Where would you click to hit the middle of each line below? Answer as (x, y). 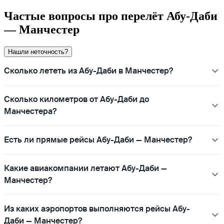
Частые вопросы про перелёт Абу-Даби (111, 16)
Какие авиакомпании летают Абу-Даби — (85, 168)
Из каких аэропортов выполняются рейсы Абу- (97, 208)
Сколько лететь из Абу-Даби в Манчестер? (88, 70)
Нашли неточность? (38, 51)
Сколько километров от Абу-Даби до (76, 99)
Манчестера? (30, 111)
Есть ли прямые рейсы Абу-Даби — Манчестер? (98, 139)
